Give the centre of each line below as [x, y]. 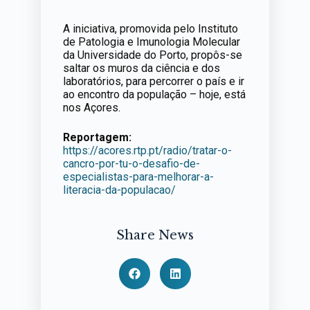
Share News [155, 235]
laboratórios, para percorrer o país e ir [153, 81]
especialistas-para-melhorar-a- [138, 177]
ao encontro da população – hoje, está [154, 94]
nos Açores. [91, 108]
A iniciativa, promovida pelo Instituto [150, 29]
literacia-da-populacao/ [119, 190]
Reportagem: [97, 137]
